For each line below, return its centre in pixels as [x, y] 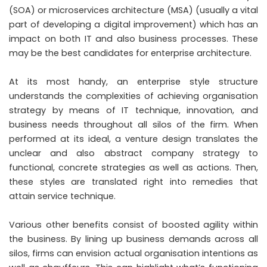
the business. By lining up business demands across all [133, 239]
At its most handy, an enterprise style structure [133, 81]
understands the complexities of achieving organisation [133, 96]
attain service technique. [62, 196]
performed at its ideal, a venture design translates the [133, 139]
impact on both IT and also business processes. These [133, 38]
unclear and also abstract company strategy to [133, 153]
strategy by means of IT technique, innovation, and [133, 110]
